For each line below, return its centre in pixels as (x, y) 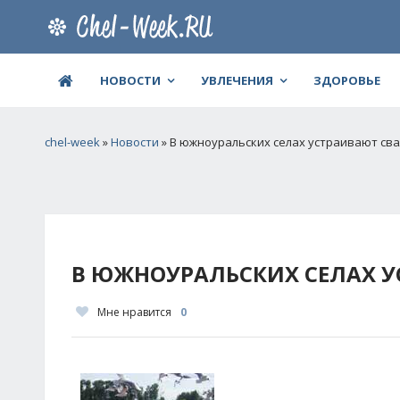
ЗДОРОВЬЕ (347, 80)
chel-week (72, 142)
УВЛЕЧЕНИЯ (237, 80)
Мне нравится (134, 312)
